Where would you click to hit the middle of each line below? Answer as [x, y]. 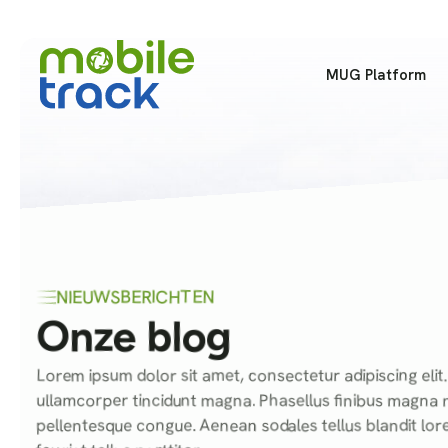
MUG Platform [376, 74]
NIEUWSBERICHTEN [135, 297]
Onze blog [134, 336]
